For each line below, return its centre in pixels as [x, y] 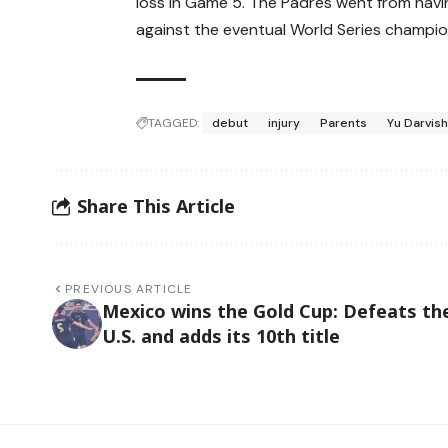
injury [284, 122]
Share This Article [156, 206]
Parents [344, 122]
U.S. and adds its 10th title [221, 335]
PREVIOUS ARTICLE [129, 288]
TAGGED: [174, 122]
